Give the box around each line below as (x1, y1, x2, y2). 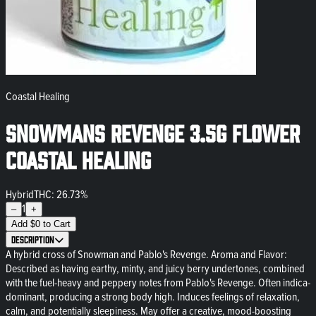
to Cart (43, 218, 71, 229)
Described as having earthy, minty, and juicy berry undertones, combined (6, 261, 305, 276)
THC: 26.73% (34, 187, 87, 202)
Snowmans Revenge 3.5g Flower (6, 119, 300, 146)
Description (11, 233, 54, 245)
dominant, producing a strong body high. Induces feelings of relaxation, (6, 289, 300, 304)
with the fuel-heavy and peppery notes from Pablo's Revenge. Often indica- (6, 275, 310, 290)
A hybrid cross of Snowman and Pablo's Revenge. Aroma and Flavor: (6, 247, 287, 262)
